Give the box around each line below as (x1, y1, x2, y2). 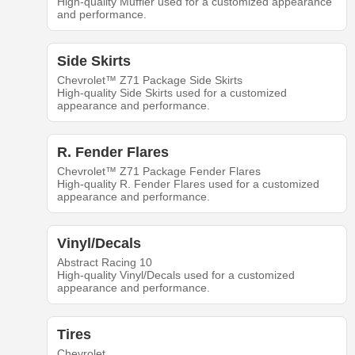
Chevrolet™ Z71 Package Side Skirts (56, 74, 242, 87)
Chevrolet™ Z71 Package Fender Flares (56, 165, 261, 178)
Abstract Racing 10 (56, 256, 152, 269)
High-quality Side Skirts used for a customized (56, 86, 287, 100)
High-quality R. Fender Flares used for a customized (56, 177, 319, 191)
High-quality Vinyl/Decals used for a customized (56, 269, 295, 282)
